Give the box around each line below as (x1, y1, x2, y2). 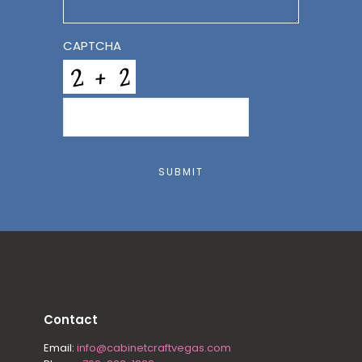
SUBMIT (158, 165, 204, 179)
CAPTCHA (63, 37, 122, 55)
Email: (43, 340, 77, 356)
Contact (43, 311, 98, 329)
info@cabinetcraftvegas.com (76, 340, 231, 356)
